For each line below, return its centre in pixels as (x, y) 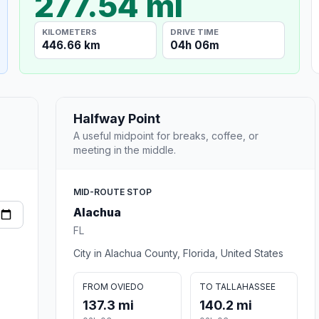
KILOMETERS (70, 32)
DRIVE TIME (195, 32)
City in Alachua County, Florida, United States (178, 253)
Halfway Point (117, 118)
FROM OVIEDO (113, 286)
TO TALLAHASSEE (237, 286)
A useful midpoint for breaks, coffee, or (166, 135)
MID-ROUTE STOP (113, 192)
